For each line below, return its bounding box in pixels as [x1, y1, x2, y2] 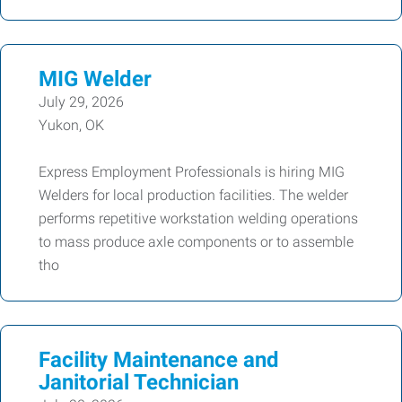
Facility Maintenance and [39, 346, 279, 372]
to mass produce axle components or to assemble [39, 232, 354, 250]
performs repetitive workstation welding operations [39, 209, 358, 227]
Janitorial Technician [39, 369, 239, 395]
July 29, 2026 [39, 92, 124, 110]
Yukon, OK [39, 116, 104, 134]
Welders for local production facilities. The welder [39, 186, 348, 204]
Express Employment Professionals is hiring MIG [39, 162, 345, 180]
